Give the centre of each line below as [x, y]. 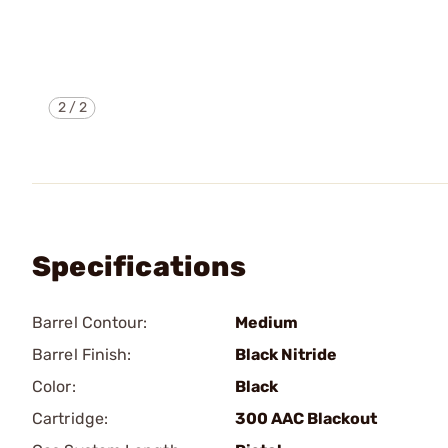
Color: [54, 386]
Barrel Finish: [82, 354]
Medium [266, 322]
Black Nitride [286, 354]
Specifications [139, 266]
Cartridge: [70, 418]
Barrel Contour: [90, 322]
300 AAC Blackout [306, 418]
